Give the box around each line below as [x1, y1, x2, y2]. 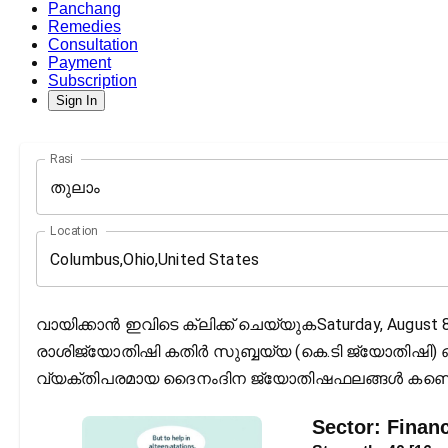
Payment [48, 54, 111, 72]
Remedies [48, 18, 121, 36]
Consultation [48, 36, 138, 54]
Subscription [48, 72, 137, 90]
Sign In [56, 93, 97, 109]
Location [50, 223, 98, 239]
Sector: [312, 416, 387, 439]
